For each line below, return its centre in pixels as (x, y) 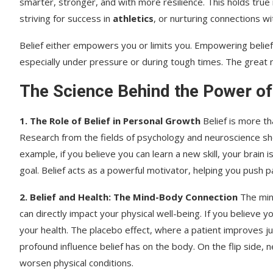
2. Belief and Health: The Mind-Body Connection (129, 197)
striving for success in (66, 18)
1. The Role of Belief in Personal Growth (110, 120)
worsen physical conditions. (76, 262)
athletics (133, 18)
